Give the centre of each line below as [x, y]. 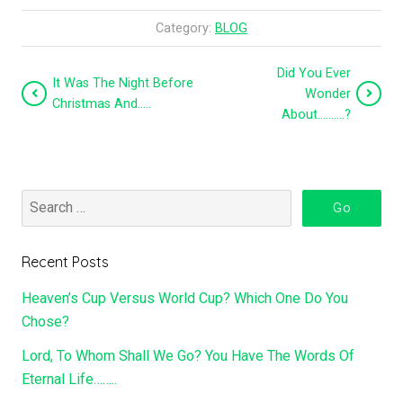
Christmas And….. [102, 104]
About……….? [316, 114]
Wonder [328, 94]
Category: [185, 28]
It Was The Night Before [123, 84]
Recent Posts [65, 261]
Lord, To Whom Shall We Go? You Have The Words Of [188, 355]
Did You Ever [314, 73]
